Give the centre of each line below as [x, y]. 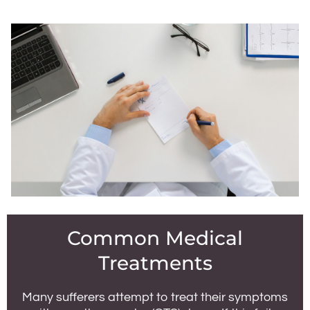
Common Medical [155, 238]
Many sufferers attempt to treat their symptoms [155, 297]
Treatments [155, 263]
